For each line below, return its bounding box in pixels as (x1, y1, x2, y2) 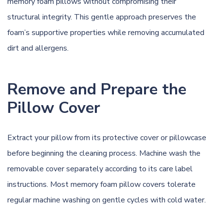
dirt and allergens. (7, 42, 69, 54)
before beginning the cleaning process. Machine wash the (7, 147, 200, 159)
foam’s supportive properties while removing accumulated (7, 27, 204, 38)
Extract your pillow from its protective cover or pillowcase (7, 132, 206, 143)
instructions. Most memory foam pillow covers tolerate (7, 179, 196, 190)
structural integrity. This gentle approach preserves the (7, 11, 196, 22)
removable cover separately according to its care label (7, 163, 193, 174)
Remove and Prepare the (7, 78, 186, 100)
